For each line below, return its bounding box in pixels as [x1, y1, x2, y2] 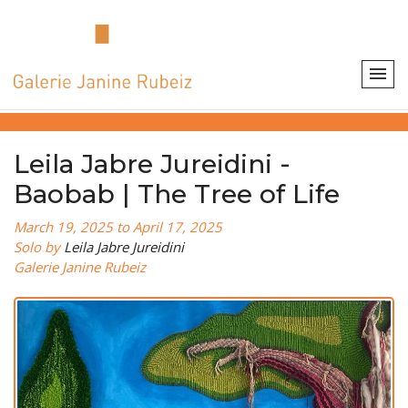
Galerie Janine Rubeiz [14, 258, 146, 276]
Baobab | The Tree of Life [14, 178, 340, 209]
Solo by [14, 238, 64, 256]
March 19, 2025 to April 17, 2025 [14, 218, 222, 236]
